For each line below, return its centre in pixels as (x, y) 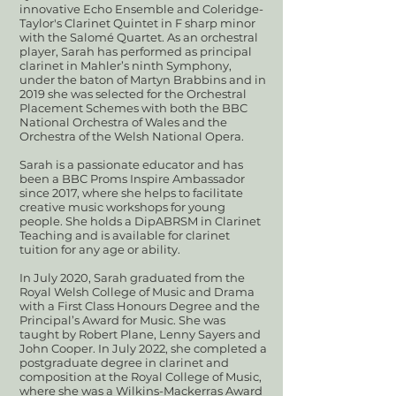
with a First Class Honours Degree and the (140, 306)
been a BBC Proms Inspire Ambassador (132, 179)
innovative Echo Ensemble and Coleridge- (141, 9)
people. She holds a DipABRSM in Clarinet (140, 221)
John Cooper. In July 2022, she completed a (143, 348)
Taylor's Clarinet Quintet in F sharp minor (137, 23)
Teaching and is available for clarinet (125, 235)
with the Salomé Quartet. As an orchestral (139, 37)
